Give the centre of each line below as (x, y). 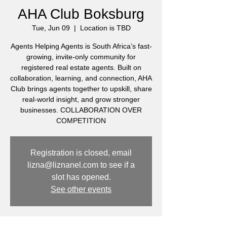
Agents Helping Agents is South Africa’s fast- (81, 46)
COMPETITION (81, 121)
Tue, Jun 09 (51, 28)
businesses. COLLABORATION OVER (81, 110)
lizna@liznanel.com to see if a (81, 165)
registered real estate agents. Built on (81, 67)
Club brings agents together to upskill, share (81, 89)
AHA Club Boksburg (81, 14)
